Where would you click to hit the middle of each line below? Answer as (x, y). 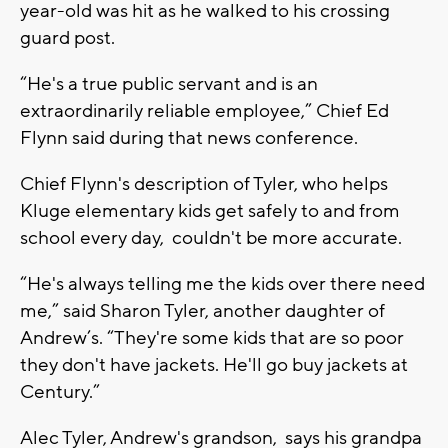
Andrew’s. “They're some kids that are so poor (212, 337)
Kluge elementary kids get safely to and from (210, 210)
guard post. (67, 37)
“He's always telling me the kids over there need (222, 283)
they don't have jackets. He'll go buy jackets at (214, 364)
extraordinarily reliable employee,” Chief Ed (204, 110)
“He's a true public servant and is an (169, 83)
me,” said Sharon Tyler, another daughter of (202, 310)
